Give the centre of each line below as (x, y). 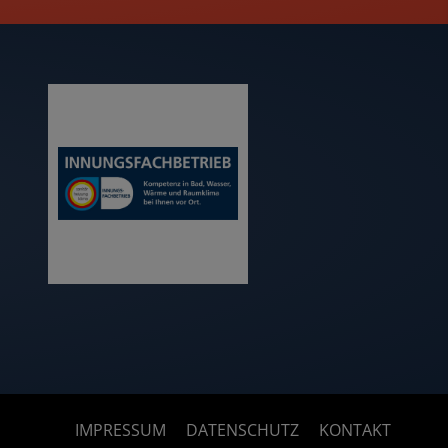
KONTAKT (355, 429)
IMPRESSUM (120, 429)
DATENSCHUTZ (242, 429)
